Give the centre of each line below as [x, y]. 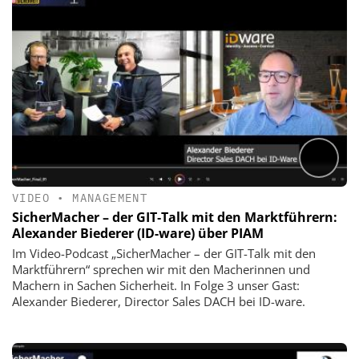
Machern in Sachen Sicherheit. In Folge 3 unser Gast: [156, 286]
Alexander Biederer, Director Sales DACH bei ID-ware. [159, 302]
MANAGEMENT [110, 198]
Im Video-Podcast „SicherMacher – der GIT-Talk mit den [164, 254]
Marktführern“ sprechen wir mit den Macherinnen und [161, 270]
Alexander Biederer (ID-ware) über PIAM [138, 234]
